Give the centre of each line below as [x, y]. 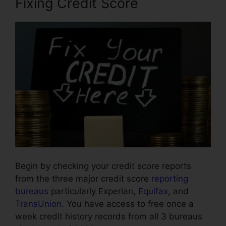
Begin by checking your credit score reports [103, 166]
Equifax [153, 191]
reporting [170, 179]
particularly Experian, [93, 191]
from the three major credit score [83, 179]
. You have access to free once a [128, 204]
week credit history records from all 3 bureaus [109, 217]
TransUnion [38, 204]
